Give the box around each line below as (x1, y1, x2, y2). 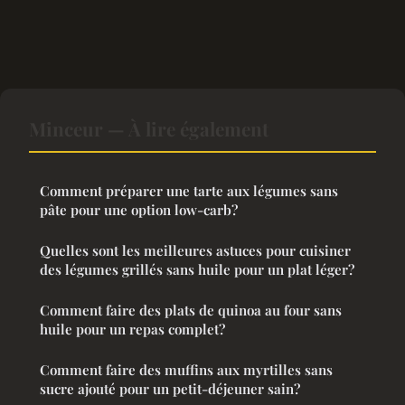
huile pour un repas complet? (40, 319, 225, 338)
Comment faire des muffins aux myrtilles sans (40, 360, 333, 379)
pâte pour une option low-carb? (40, 200, 238, 219)
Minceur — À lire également (29, 115, 268, 141)
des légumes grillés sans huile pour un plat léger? (40, 259, 354, 278)
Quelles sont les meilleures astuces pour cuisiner (40, 240, 351, 259)
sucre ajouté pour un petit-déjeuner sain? (40, 379, 300, 398)
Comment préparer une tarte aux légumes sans (40, 181, 338, 200)
